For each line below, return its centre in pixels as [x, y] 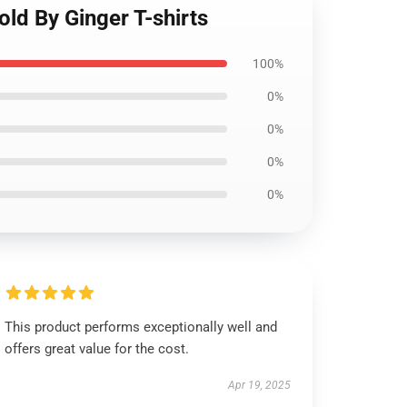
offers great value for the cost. [97, 349]
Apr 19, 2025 [259, 385]
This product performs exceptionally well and [141, 327]
